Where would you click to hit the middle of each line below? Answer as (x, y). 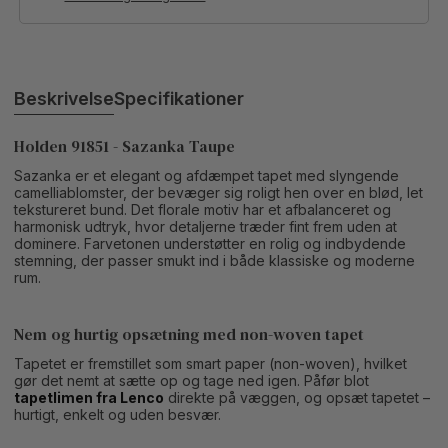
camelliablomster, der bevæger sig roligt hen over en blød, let (219, 192)
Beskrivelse (64, 98)
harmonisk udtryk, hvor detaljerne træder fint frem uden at (206, 226)
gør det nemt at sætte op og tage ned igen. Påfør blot (192, 380)
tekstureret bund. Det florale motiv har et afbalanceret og (203, 209)
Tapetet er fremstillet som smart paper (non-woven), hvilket (211, 363)
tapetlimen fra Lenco (89, 397)
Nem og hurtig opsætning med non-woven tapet (189, 334)
